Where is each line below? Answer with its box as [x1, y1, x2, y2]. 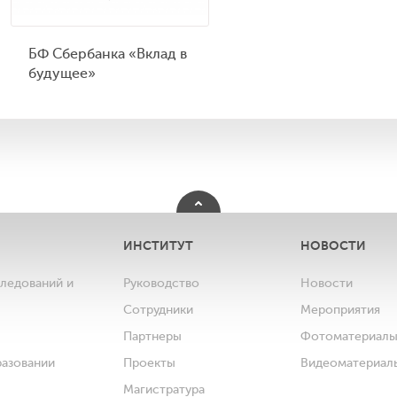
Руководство [123, 276, 199, 291]
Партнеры [123, 330, 182, 344]
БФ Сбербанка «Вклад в [27, 45, 187, 62]
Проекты [123, 356, 175, 370]
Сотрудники [123, 303, 193, 317]
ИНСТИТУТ [123, 238, 193, 253]
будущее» [27, 65, 96, 82]
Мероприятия [300, 303, 380, 317]
